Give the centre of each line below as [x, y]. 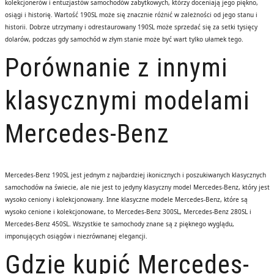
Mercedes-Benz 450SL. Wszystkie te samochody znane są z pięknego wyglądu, [119, 224]
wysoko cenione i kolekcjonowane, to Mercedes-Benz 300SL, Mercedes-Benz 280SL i [128, 212]
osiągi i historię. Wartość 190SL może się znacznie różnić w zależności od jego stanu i [131, 15]
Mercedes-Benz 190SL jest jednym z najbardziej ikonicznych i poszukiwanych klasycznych [135, 175]
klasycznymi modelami [127, 101]
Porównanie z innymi [116, 68]
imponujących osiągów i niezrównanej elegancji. [76, 236]
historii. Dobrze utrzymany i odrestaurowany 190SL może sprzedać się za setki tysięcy [131, 27]
